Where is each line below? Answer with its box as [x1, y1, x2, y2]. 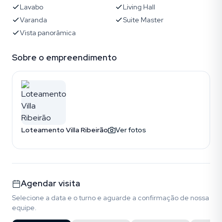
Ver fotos [115, 125, 146, 134]
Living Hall [123, 2, 155, 11]
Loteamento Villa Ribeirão [21, 125, 108, 134]
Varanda [20, 15, 47, 24]
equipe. [12, 203, 37, 212]
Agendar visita [21, 178, 80, 189]
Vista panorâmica [20, 28, 76, 37]
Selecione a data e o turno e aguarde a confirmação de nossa [12, 193, 209, 202]
